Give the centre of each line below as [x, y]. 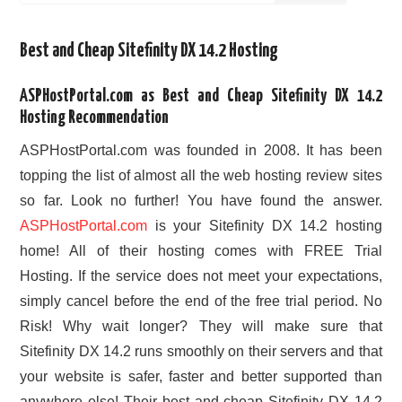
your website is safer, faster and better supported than [201, 377]
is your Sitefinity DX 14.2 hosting [265, 226]
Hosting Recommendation [95, 118]
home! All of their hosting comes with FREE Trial [201, 251]
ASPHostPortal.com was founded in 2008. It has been [201, 151]
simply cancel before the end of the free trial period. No [201, 301]
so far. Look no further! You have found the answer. [201, 201]
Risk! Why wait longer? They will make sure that [201, 327]
